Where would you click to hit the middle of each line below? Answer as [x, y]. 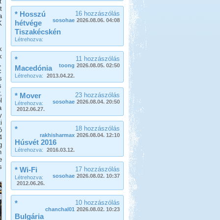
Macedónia [33, 68]
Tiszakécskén [38, 32]
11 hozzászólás [97, 59]
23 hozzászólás [97, 95]
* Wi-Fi [26, 170]
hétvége [28, 23]
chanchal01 [60, 209]
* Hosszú [30, 14]
